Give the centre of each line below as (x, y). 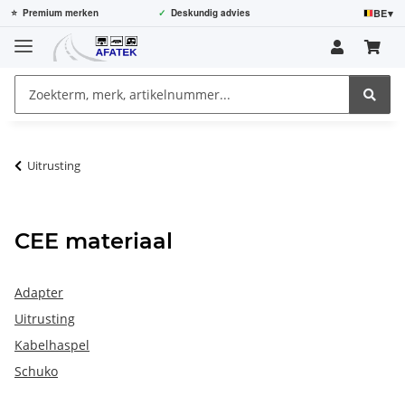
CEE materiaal (94, 240)
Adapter (39, 292)
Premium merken (61, 13)
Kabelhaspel (52, 344)
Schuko (36, 371)
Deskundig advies (210, 13)
